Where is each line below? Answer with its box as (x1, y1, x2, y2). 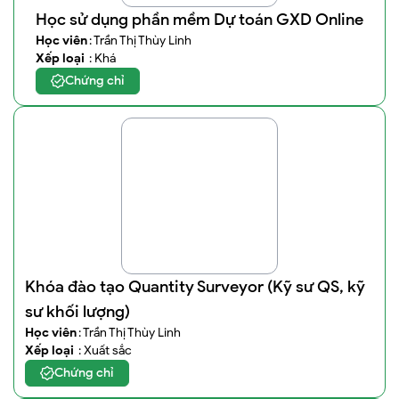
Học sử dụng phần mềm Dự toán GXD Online (36, 10, 363, 29)
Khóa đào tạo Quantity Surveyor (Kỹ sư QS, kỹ (25, 277, 365, 297)
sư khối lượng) (25, 302, 130, 322)
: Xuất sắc (78, 343, 132, 358)
